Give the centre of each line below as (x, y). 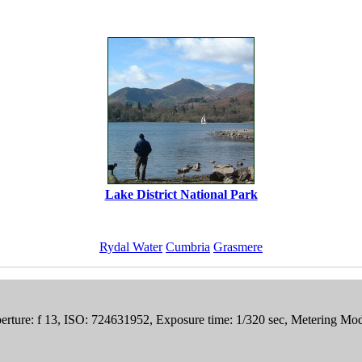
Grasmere (238, 246)
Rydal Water (131, 246)
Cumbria (188, 246)
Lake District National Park (181, 194)
